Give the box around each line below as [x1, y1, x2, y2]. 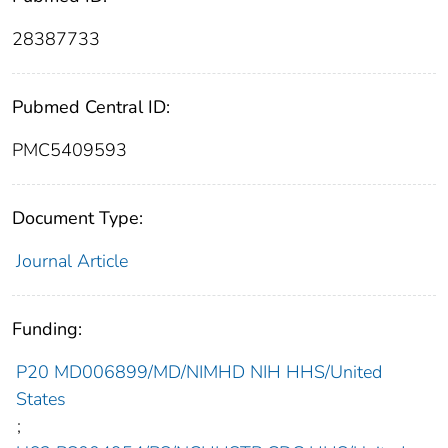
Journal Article [15, 249, 128, 274]
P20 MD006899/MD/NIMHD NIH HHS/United [15, 360, 382, 385]
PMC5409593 [12, 138, 127, 163]
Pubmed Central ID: [12, 95, 170, 120]
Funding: [12, 317, 82, 342]
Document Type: [12, 206, 143, 231]
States [15, 387, 66, 412]
